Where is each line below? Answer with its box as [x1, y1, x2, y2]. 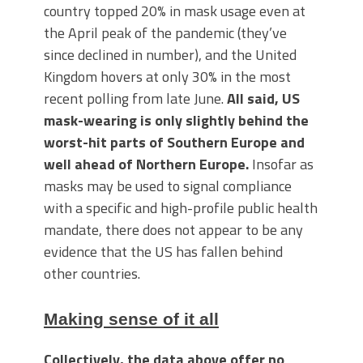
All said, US [227, 87, 300, 109]
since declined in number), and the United [44, 43, 297, 66]
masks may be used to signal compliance [44, 174, 292, 197]
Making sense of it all [44, 309, 219, 328]
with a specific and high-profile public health [44, 196, 318, 219]
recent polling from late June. [44, 87, 227, 109]
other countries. [44, 262, 140, 284]
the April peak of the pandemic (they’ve [44, 21, 287, 44]
